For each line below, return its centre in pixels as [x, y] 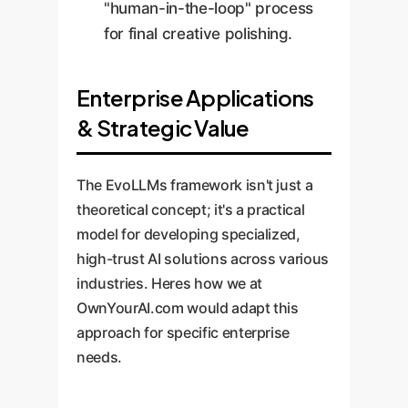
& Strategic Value [163, 127]
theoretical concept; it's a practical [191, 209]
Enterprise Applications [195, 97]
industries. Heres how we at [169, 283]
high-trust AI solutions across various [203, 258]
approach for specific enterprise [184, 332]
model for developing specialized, [189, 234]
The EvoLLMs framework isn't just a [195, 184]
